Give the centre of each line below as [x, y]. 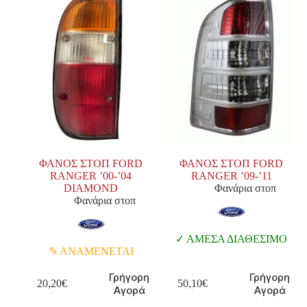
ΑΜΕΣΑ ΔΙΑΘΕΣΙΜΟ [236, 239]
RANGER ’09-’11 [231, 176]
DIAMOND [91, 188]
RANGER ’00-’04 [91, 176]
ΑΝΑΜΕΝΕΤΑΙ [95, 251]
